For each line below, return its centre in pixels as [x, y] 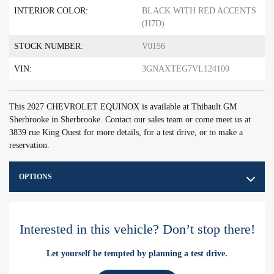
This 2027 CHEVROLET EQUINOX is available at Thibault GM [123, 107]
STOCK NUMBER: [49, 46]
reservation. [29, 146]
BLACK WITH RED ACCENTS [199, 11]
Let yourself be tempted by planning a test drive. [137, 254]
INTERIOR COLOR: [51, 11]
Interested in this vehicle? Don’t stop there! [137, 229]
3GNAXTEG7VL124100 [186, 69]
